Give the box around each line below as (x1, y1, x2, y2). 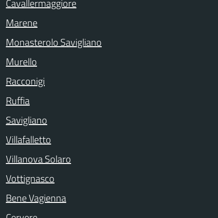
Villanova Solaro (6, 151, 71, 166)
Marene (6, 15, 37, 30)
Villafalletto (6, 132, 51, 147)
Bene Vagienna (6, 190, 66, 205)
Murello (6, 54, 37, 69)
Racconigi (6, 73, 45, 89)
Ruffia (6, 93, 30, 108)
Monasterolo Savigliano (6, 35, 102, 50)
